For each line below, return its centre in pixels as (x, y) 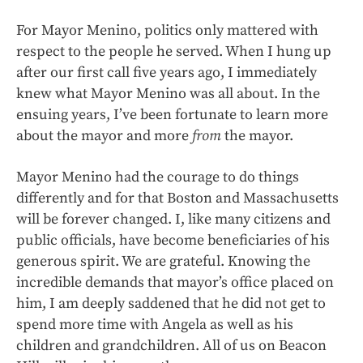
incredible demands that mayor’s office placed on (175, 282)
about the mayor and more (104, 136)
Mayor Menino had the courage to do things (158, 177)
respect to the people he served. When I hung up (174, 51)
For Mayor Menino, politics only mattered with (167, 30)
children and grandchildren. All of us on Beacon (171, 346)
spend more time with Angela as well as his (155, 325)
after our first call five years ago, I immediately (167, 73)
